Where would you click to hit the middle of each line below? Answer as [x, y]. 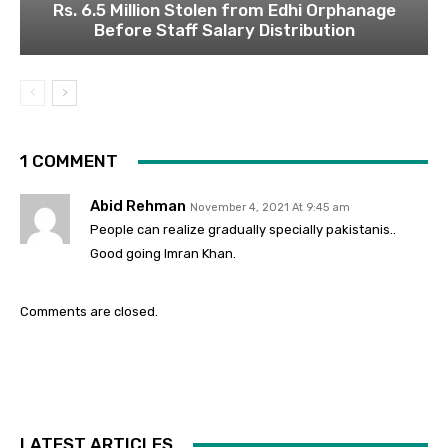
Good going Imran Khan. [163, 254]
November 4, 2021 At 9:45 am [270, 208]
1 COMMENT [69, 161]
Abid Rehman [138, 206]
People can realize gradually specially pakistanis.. [243, 230]
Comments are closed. [89, 312]
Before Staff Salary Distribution [224, 30]
